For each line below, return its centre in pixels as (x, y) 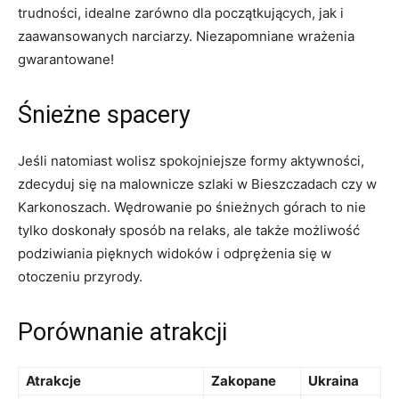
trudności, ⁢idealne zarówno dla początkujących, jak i (181, 13)
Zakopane (244, 381)
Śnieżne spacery (104, 115)
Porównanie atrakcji (122, 332)
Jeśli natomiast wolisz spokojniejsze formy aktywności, (191, 161)
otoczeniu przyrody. (80, 277)
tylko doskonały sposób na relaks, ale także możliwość (189, 230)
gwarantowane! (66, 59)
